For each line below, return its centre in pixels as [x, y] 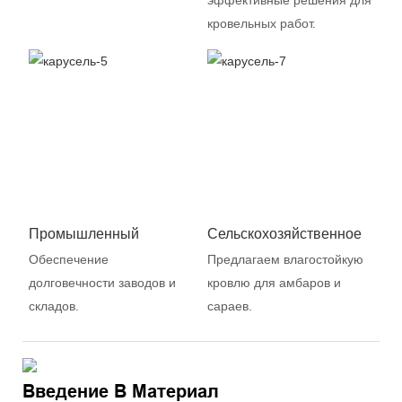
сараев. [229, 306]
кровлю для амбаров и [274, 282]
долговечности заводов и [102, 282]
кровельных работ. [261, 24]
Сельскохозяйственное [284, 234]
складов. [53, 306]
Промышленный [83, 234]
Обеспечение [68, 259]
